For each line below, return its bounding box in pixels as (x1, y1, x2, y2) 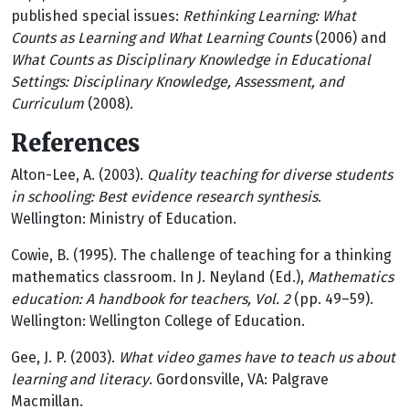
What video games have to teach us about (119, 349, 395, 366)
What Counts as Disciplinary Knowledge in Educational (11, 51, 371, 68)
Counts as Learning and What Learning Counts (11, 29, 311, 47)
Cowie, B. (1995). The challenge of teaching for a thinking (11, 246, 392, 264)
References (11, 129, 140, 158)
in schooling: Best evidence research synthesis (11, 188, 318, 205)
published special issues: (11, 7, 183, 25)
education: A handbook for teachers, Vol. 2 (11, 290, 290, 308)
